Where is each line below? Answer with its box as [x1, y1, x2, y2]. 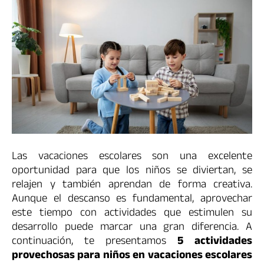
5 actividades [177, 232, 252, 252]
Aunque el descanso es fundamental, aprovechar [12, 190, 252, 209]
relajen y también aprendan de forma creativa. [12, 176, 252, 195]
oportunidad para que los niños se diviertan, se [12, 161, 252, 181]
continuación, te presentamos [12, 232, 177, 252]
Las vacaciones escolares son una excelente [12, 147, 252, 167]
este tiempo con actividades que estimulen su [12, 204, 252, 223]
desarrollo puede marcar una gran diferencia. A [12, 218, 252, 237]
